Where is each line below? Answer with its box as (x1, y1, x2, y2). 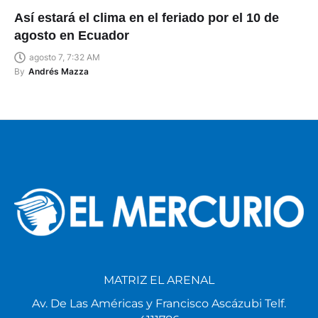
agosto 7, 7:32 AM (29, 51, 100, 62)
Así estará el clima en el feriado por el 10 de (14, 10, 279, 25)
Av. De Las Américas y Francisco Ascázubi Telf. (32, 297, 286, 311)
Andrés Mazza (28, 65, 89, 77)
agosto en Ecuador (14, 28, 129, 43)
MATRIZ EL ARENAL (104, 273, 214, 287)
